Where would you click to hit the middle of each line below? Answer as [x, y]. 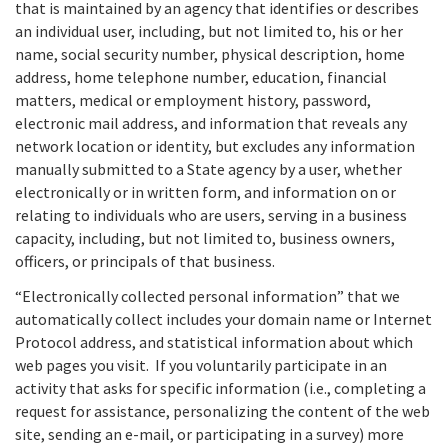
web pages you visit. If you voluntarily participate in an [201, 364]
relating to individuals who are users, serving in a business [211, 215]
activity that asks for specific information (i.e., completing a [220, 387]
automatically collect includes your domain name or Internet [223, 318]
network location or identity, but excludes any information [215, 146]
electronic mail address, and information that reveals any [211, 123]
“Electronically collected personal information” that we [207, 295]
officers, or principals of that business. [145, 261]
